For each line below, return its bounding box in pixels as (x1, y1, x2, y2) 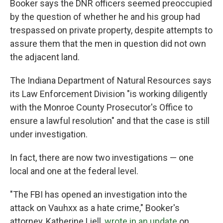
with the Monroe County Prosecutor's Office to (10, 102, 193, 113)
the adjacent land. (10, 52, 80, 63)
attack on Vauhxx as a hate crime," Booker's (10, 203, 180, 214)
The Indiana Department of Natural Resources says (10, 75, 212, 86)
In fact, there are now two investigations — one (10, 152, 194, 163)
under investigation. (10, 129, 88, 140)
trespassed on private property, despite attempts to (10, 25, 213, 36)
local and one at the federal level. (10, 166, 138, 177)
